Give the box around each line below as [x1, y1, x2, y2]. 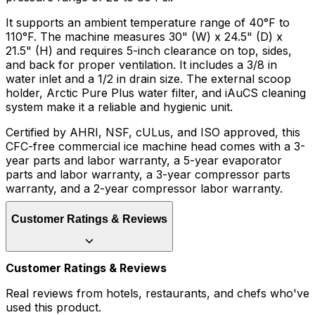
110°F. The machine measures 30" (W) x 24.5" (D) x [6, 30, 283, 44]
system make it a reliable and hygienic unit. [6, 100, 233, 115]
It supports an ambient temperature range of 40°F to [6, 15, 290, 30]
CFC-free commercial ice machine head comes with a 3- [6, 139, 305, 154]
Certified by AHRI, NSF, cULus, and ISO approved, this [6, 125, 300, 140]
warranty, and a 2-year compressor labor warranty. [6, 181, 283, 196]
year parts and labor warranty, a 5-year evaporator [6, 153, 282, 168]
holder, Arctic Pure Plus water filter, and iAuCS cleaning [6, 86, 306, 101]
